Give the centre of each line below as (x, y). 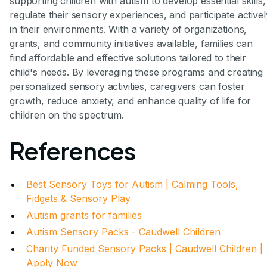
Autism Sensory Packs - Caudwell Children (123, 232)
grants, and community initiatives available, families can (131, 43)
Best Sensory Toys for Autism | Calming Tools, (132, 184)
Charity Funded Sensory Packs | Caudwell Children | (145, 248)
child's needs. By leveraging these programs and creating (136, 72)
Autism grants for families (84, 215)
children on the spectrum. (67, 115)
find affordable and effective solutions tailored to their (128, 58)
